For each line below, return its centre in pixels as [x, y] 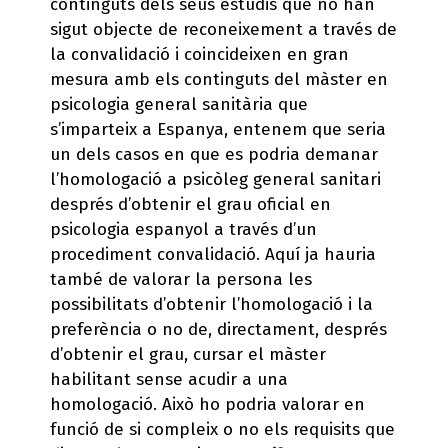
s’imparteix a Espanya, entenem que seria [218, 129]
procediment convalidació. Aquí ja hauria [213, 254]
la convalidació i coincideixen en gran [199, 54]
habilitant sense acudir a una [169, 379]
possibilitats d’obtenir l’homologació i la [211, 304]
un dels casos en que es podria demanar [214, 154]
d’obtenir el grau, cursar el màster [188, 354]
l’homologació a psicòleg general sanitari [215, 179]
